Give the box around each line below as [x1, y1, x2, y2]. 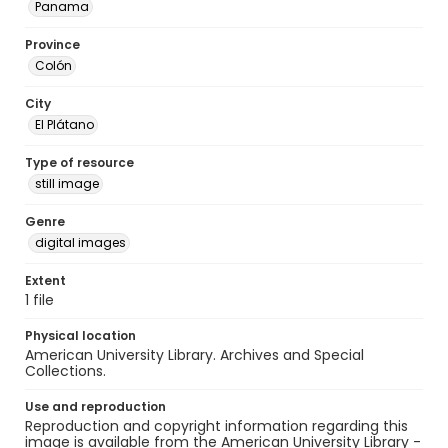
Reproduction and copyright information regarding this [25, 416, 408, 436]
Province [25, 36, 80, 53]
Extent [25, 272, 66, 289]
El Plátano [35, 116, 94, 133]
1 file [25, 290, 54, 310]
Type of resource [25, 154, 134, 171]
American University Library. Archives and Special [25, 345, 364, 365]
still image [35, 175, 99, 192]
